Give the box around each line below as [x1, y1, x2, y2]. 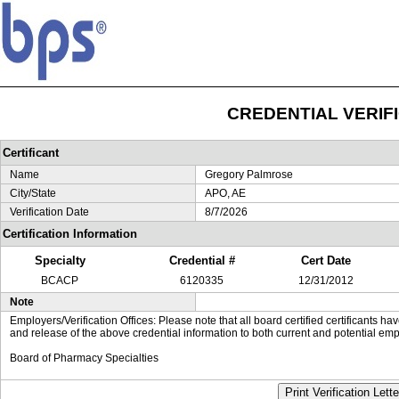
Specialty [34, 254, 85, 267]
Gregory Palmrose [205, 168, 293, 181]
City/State [10, 187, 56, 199]
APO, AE [205, 187, 246, 199]
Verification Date [10, 206, 89, 218]
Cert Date [301, 254, 351, 267]
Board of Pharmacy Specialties [10, 352, 159, 364]
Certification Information [3, 227, 137, 240]
